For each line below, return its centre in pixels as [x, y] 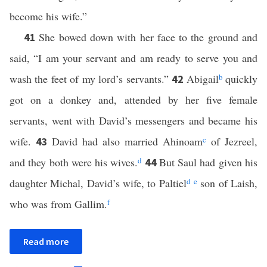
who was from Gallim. [58, 204]
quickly [240, 79]
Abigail [202, 79]
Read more [46, 241]
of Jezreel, [232, 141]
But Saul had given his [208, 162]
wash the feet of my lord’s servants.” [91, 79]
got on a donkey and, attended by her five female [133, 100]
